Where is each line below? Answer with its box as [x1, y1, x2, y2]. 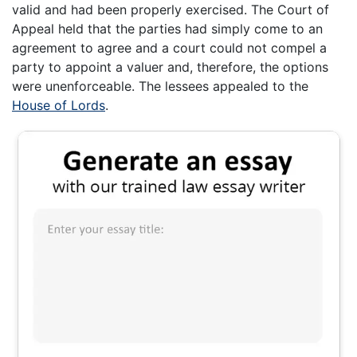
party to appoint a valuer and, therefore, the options [12, 59, 328, 76]
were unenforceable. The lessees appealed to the [12, 78, 308, 95]
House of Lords [12, 97, 105, 114]
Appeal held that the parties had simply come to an [12, 21, 323, 37]
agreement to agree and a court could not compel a [12, 40, 327, 57]
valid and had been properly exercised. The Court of [12, 2, 329, 18]
